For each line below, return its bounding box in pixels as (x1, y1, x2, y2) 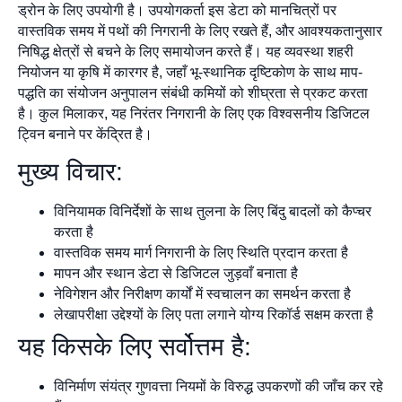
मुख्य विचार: (18, 158, 123, 187)
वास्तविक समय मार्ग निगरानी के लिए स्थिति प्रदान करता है (54, 245, 348, 261)
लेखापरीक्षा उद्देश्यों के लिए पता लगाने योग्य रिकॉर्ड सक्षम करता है (54, 307, 373, 323)
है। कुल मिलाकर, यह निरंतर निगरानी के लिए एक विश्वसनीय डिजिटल (18, 105, 370, 121)
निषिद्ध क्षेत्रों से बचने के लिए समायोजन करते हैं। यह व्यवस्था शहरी (18, 43, 354, 59)
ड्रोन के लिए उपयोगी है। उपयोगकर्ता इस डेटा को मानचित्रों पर (18, 2, 336, 18)
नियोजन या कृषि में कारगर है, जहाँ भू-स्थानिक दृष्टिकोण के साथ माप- (18, 64, 363, 80)
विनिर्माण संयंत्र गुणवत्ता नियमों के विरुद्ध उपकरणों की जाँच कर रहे (54, 379, 383, 395)
